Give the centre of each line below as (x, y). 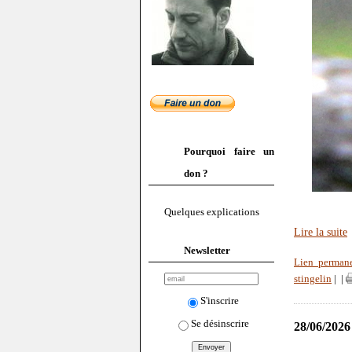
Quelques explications (211, 212)
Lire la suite (321, 232)
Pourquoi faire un (229, 151)
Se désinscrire (220, 323)
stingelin (313, 279)
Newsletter (207, 250)
